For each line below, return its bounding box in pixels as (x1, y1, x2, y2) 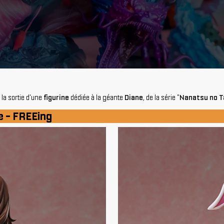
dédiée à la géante (69, 93, 124, 102)
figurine (43, 93, 69, 102)
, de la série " (143, 93, 179, 102)
